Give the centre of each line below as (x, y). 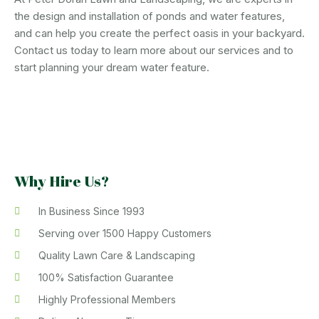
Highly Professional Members (107, 299)
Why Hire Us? (62, 181)
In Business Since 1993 (91, 211)
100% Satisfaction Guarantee (106, 277)
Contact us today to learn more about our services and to (154, 50)
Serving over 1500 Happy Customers (125, 233)
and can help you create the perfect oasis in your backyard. (159, 33)
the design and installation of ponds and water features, (150, 16)
